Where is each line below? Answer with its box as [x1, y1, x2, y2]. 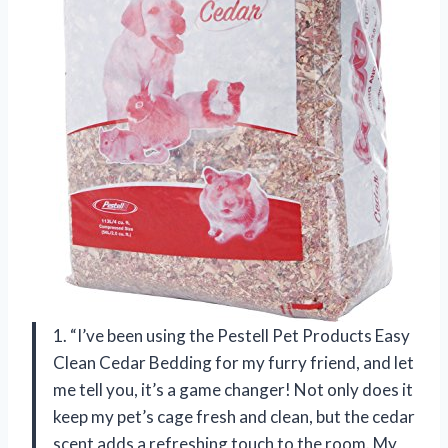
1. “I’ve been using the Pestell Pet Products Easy [53, 325, 410, 347]
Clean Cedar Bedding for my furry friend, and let [53, 352, 414, 374]
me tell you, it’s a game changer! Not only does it [53, 379, 413, 401]
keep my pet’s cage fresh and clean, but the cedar [53, 406, 415, 428]
